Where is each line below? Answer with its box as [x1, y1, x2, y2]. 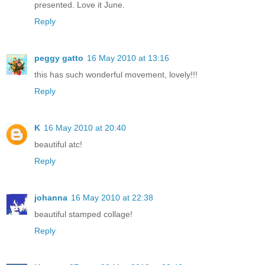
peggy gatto [34, 53, 83, 63]
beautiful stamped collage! [34, 209, 132, 219]
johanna [34, 192, 67, 202]
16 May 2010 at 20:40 [44, 122, 126, 132]
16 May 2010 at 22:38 [71, 192, 153, 202]
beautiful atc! [34, 139, 82, 149]
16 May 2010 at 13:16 [87, 53, 169, 63]
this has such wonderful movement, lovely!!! [34, 69, 198, 79]
